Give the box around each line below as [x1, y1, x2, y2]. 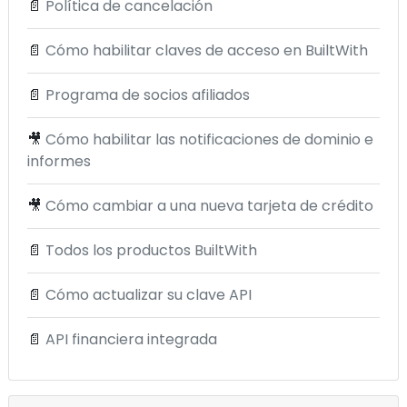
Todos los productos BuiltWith [45, 240, 257, 262]
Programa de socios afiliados [45, 84, 250, 106]
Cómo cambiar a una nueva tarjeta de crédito [45, 195, 373, 217]
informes [27, 151, 91, 173]
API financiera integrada [45, 329, 217, 351]
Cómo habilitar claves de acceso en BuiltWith [45, 40, 368, 62]
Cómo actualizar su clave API [45, 284, 252, 306]
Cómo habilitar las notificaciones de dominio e [45, 129, 373, 151]
